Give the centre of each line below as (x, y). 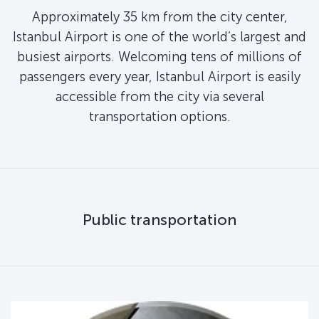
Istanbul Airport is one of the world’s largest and (159, 36)
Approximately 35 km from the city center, (159, 16)
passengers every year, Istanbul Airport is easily (159, 76)
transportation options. (159, 116)
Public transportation (159, 220)
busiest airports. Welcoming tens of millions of (159, 56)
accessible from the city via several (159, 96)
